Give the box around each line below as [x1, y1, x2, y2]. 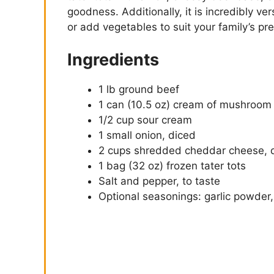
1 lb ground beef [98, 83, 179, 96]
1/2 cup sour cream [98, 114, 192, 127]
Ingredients [67, 50, 159, 70]
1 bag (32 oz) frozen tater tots [98, 160, 246, 172]
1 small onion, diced [98, 129, 196, 142]
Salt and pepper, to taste [98, 175, 220, 188]
